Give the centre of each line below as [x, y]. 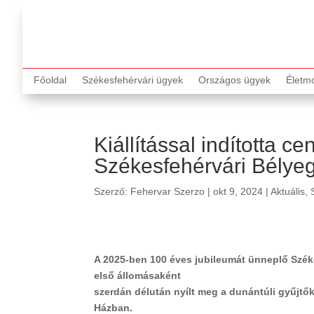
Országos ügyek [234, 80]
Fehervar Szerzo [168, 191]
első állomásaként [138, 275]
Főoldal [50, 80]
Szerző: [112, 191]
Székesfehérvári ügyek [132, 80]
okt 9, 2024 [238, 191]
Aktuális [288, 191]
